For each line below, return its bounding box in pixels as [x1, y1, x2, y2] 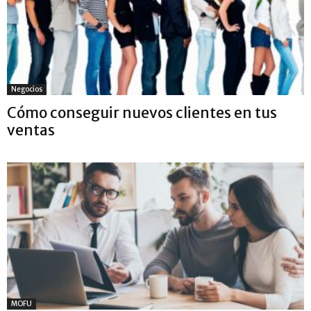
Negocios [11, 85, 42, 94]
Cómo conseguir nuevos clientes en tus [7, 103, 277, 123]
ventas [7, 121, 55, 140]
